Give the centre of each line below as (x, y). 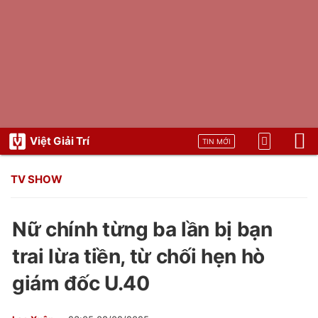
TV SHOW (37, 179)
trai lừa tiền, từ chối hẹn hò (138, 256)
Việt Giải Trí (60, 141)
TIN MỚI (216, 141)
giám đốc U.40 (81, 283)
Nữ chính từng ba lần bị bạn (142, 229)
